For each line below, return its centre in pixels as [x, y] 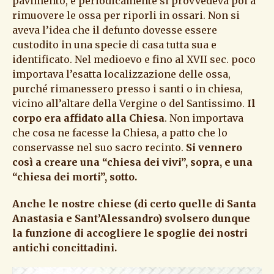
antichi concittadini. [65, 247]
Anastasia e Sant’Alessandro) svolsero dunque [131, 218]
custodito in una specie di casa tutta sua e [114, 44]
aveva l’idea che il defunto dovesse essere [115, 30]
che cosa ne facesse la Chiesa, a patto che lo [120, 132]
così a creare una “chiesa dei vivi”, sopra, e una [132, 162]
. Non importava [204, 118]
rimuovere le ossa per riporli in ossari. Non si [126, 15]
